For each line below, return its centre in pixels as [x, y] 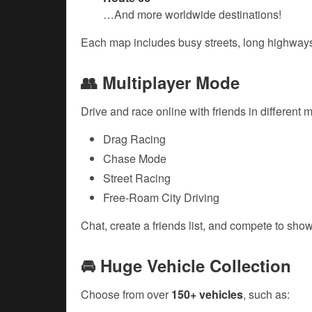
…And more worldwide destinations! [192, 15]
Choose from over [126, 295]
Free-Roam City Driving [161, 198]
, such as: [266, 295]
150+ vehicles [207, 295]
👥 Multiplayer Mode [160, 83]
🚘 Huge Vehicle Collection [186, 266]
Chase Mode [135, 159]
